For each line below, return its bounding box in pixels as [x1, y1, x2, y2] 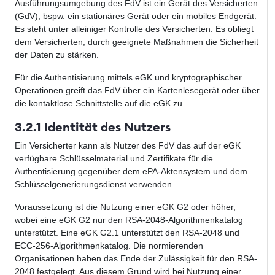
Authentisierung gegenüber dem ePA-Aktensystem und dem [15, 166, 247, 177]
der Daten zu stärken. [15, 50, 99, 60]
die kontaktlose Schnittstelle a [15, 98, 130, 109]
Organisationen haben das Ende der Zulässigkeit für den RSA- [15, 254, 257, 264]
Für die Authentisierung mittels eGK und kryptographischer [15, 72, 242, 83]
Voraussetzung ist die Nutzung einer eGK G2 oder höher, [15, 202, 236, 212]
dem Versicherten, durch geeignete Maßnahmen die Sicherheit [15, 37, 258, 47]
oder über [222, 85, 260, 96]
